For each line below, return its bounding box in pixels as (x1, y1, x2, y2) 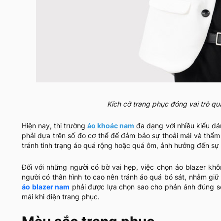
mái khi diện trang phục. (22, 192, 100, 201)
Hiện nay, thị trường (22, 121, 88, 130)
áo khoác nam (87, 121, 135, 130)
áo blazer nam (22, 183, 70, 191)
